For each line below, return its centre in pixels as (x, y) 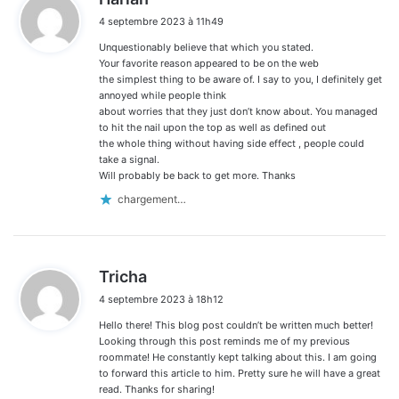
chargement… (152, 199)
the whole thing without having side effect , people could (232, 143)
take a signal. (129, 159)
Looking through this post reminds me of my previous (224, 341)
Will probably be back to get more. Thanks (197, 175)
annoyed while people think (163, 95)
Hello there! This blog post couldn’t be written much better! (236, 325)
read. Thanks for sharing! (157, 389)
